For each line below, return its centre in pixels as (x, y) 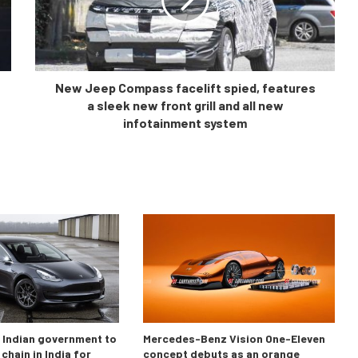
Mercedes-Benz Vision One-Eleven (234, 338)
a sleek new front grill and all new (185, 105)
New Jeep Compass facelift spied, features (185, 88)
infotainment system (185, 123)
